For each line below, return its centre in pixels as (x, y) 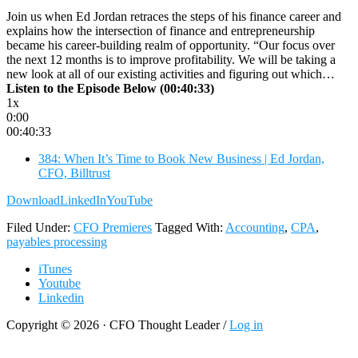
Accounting (255, 227)
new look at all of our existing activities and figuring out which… (171, 74)
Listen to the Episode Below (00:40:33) (110, 88)
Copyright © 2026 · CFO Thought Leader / (118, 324)
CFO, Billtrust (74, 173)
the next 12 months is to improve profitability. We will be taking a (171, 59)
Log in (246, 324)
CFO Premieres (113, 227)
